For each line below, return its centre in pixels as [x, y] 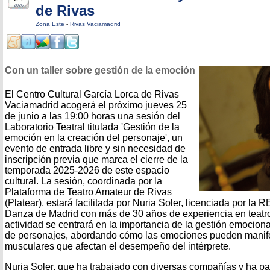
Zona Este [51, 24]
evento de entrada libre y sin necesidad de [95, 148]
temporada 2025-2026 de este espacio [87, 170]
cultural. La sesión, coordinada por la [83, 181]
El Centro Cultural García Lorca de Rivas [92, 94]
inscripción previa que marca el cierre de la [96, 159]
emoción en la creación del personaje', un [94, 137]
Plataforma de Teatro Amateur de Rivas [88, 192]
